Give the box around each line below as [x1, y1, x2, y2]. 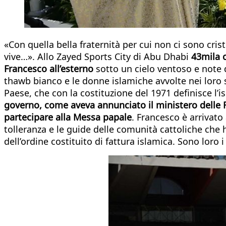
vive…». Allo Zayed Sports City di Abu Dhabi [4, 50, 191, 63]
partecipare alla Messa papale [4, 110, 132, 123]
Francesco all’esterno [4, 62, 96, 75]
